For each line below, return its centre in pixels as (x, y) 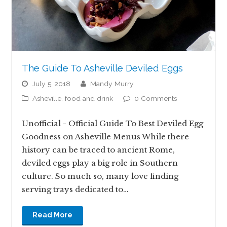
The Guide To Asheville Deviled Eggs (103, 68)
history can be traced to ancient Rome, (99, 150)
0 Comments (156, 99)
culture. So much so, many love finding (100, 176)
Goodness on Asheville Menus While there (106, 137)
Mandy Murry (115, 84)
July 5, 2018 (51, 84)
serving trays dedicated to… (75, 190)
